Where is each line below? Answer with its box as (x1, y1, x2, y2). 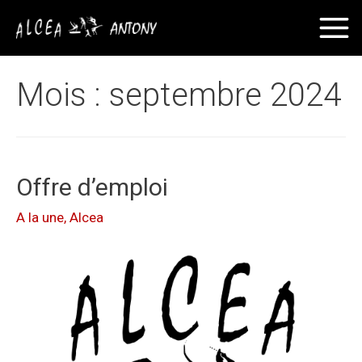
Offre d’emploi (16, 173, 168, 202)
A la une (16, 209, 64, 226)
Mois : (16, 76, 109, 114)
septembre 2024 (109, 76, 341, 114)
